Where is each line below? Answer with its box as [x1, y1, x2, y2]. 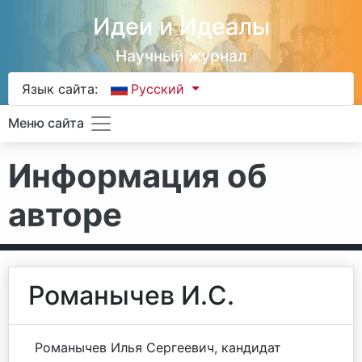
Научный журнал [116, 46, 246, 65]
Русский [131, 81, 189, 97]
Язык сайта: [22, 81, 98, 97]
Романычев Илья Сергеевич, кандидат [35, 339, 281, 356]
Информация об [8, 156, 267, 196]
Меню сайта [8, 115, 84, 132]
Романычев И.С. [28, 280, 234, 311]
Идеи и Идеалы [92, 12, 270, 40]
